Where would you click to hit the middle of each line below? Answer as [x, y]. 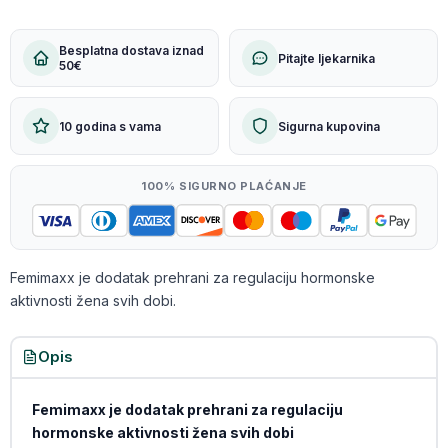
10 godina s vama [110, 126]
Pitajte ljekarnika [326, 58]
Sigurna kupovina [329, 126]
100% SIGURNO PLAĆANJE [224, 186]
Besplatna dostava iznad [131, 50]
